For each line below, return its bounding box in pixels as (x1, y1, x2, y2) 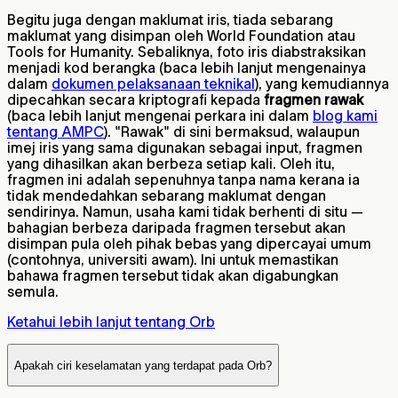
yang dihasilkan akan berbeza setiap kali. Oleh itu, (7, 155, 335, 172)
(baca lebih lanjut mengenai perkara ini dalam (7, 107, 313, 124)
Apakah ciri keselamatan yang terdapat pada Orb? (14, 358, 272, 372)
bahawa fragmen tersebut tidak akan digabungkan (7, 267, 338, 284)
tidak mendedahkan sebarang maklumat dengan (7, 187, 326, 204)
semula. (7, 283, 59, 300)
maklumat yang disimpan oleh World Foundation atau (7, 28, 355, 44)
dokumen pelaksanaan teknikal (52, 76, 255, 92)
